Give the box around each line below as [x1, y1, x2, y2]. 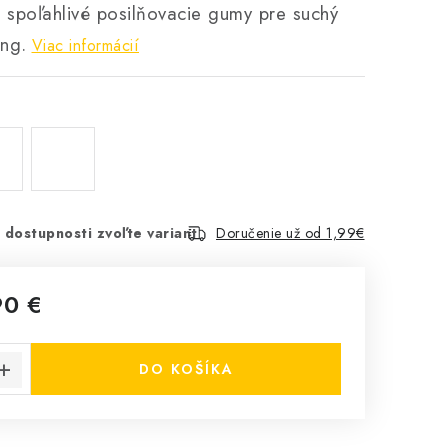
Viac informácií [31, 34, 139, 57]
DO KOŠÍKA [138, 359, 234, 379]
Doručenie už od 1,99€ [216, 223, 365, 243]
